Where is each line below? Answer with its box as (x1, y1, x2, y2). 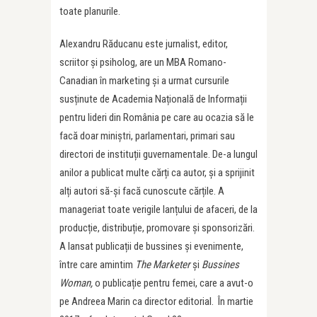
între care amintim (59, 258, 135, 271)
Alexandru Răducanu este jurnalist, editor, (59, 37, 228, 50)
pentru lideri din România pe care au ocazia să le (59, 110, 254, 124)
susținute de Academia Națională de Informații (59, 92, 247, 105)
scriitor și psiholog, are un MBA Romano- (59, 55, 226, 69)
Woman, (59, 276, 93, 289)
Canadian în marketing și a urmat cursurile (59, 74, 229, 87)
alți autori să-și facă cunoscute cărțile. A (59, 184, 224, 197)
